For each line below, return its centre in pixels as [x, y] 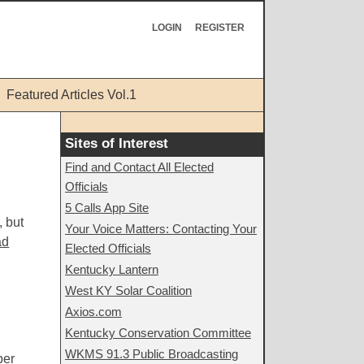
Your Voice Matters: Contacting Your [161, 229]
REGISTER [219, 28]
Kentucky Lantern [112, 269]
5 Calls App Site [107, 208]
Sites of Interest [117, 143]
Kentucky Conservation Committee [158, 333]
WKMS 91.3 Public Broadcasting [152, 354]
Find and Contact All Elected [139, 167]
